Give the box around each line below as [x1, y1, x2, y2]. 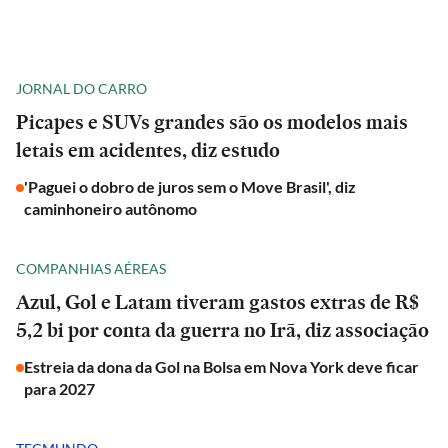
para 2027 [24, 379, 95, 398]
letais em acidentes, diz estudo [16, 136, 280, 164]
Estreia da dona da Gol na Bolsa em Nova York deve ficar [24, 357, 419, 376]
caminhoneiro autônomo [24, 199, 197, 218]
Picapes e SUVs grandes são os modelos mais [16, 108, 408, 136]
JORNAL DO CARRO [16, 79, 147, 97]
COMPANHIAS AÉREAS [16, 259, 166, 277]
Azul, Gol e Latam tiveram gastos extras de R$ [16, 288, 419, 316]
